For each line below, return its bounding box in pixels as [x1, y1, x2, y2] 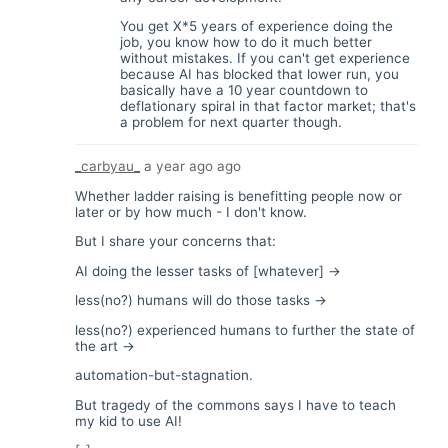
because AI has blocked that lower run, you [120, 66, 399, 82]
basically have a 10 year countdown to [120, 82, 368, 98]
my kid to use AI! [75, 412, 182, 429]
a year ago [144, 158, 213, 174]
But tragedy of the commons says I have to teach [75, 396, 396, 413]
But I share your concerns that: [75, 233, 276, 249]
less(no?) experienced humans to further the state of [75, 321, 415, 338]
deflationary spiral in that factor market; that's [120, 98, 416, 114]
